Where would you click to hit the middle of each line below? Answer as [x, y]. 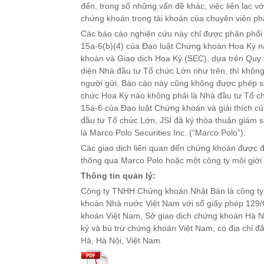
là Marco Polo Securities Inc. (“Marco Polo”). [163, 133]
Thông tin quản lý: [118, 176]
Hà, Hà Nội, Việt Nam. [122, 240]
